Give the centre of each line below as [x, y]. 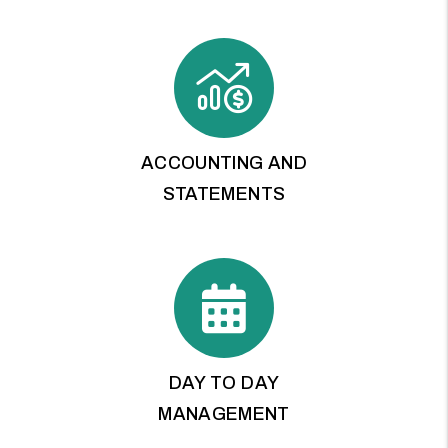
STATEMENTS [224, 193]
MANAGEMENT [224, 413]
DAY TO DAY [224, 382]
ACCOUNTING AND [224, 162]
